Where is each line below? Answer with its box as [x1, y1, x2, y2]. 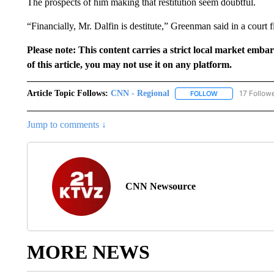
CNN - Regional [110, 89, 169, 98]
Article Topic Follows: [26, 89, 108, 98]
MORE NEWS [26, 241, 150, 264]
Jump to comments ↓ [26, 119, 106, 130]
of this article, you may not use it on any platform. [26, 59, 232, 70]
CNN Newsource [125, 181, 196, 192]
